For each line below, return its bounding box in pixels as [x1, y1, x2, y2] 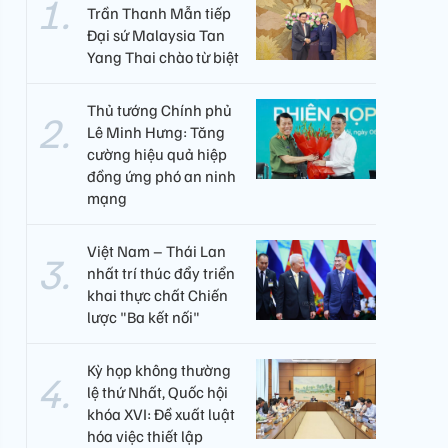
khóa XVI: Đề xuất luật [87, 404, 235, 424]
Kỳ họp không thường [87, 360, 231, 380]
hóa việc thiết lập [87, 426, 203, 446]
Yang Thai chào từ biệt [87, 47, 239, 67]
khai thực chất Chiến [87, 285, 228, 305]
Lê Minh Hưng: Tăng [87, 122, 225, 142]
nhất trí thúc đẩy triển [87, 263, 235, 283]
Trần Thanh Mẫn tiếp [87, 3, 231, 23]
